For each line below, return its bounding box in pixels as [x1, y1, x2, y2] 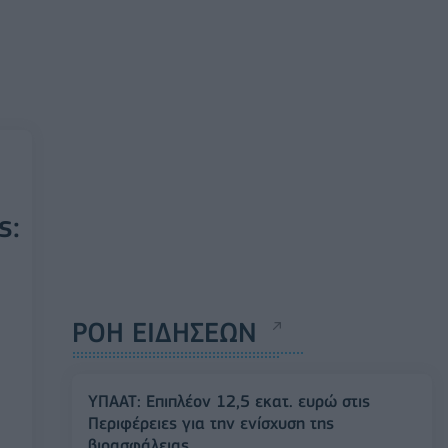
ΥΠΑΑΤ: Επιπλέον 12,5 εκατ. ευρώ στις [88, 391, 370, 411]
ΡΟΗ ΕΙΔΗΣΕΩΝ [72, 316, 257, 349]
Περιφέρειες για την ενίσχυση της [88, 413, 334, 433]
